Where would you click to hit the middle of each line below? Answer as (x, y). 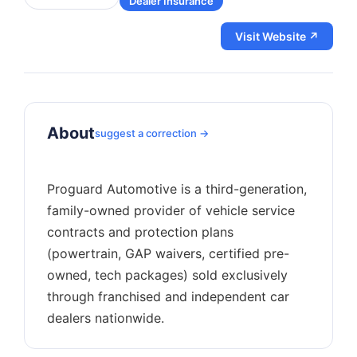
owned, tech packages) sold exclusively (167, 275)
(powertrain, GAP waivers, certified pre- (168, 253)
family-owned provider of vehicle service (171, 210)
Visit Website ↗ (277, 36)
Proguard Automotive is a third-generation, (177, 189)
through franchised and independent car (168, 296)
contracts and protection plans (140, 232)
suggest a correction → (152, 133)
